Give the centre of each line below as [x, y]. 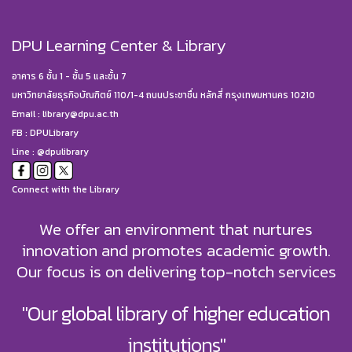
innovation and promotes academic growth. [176, 251]
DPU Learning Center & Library [119, 45]
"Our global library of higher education [176, 314]
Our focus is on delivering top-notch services [176, 272]
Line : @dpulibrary [50, 152]
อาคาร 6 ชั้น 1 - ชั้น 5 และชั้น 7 [69, 76]
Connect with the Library [66, 190]
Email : [27, 114]
